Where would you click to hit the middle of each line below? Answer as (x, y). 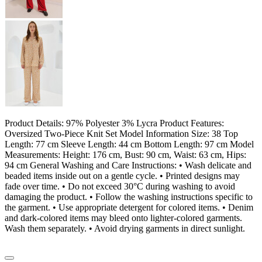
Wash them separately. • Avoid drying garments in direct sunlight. (125, 228)
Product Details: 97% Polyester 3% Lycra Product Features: (114, 123)
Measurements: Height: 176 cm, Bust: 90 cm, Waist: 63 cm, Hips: (125, 154)
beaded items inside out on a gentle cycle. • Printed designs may (122, 175)
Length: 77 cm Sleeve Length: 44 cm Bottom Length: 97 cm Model (129, 144)
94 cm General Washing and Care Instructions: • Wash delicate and (128, 165)
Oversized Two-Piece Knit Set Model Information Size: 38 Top (121, 133)
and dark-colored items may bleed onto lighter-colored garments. (123, 218)
